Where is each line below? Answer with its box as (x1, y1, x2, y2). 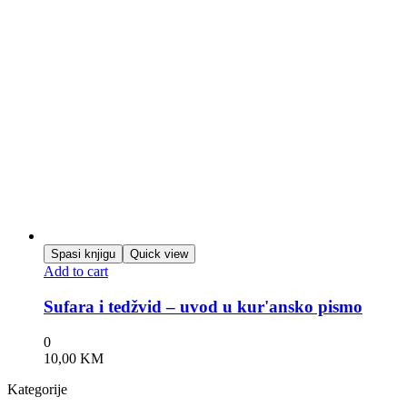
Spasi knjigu (51, 247, 115, 262)
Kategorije (7, 381, 67, 397)
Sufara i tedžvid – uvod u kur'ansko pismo (44, 297, 362, 317)
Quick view (130, 247, 188, 262)
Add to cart (44, 263, 108, 280)
